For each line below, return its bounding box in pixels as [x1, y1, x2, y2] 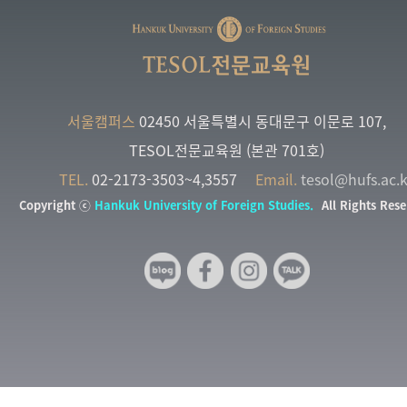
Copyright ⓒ [19, 195, 94, 213]
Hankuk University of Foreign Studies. [94, 195, 313, 213]
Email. [255, 167, 297, 190]
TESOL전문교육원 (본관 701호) [129, 138, 325, 161]
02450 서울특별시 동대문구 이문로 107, [135, 109, 387, 132]
